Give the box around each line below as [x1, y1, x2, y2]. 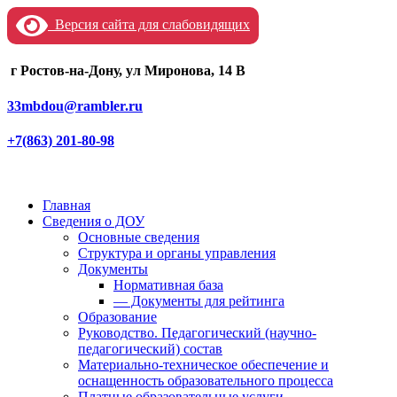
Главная [43, 198, 90, 214]
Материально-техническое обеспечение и [78, 357, 329, 373]
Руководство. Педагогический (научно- [78, 325, 316, 341]
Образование [78, 309, 157, 325]
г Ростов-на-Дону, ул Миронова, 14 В [7, 63, 245, 79]
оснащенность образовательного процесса [78, 373, 333, 389]
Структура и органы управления [78, 245, 276, 261]
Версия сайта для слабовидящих [48, 16, 250, 32]
